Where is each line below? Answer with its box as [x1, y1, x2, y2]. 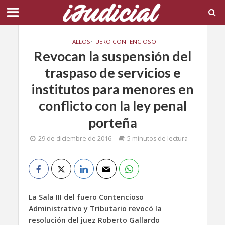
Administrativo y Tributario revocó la [28, 204, 162, 213]
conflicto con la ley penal [38, 97, 187, 114]
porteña [88, 114, 137, 131]
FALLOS [69, 38, 90, 45]
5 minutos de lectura [127, 134, 188, 143]
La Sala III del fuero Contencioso [28, 192, 144, 202]
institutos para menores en [31, 81, 194, 97]
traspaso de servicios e [44, 64, 181, 81]
